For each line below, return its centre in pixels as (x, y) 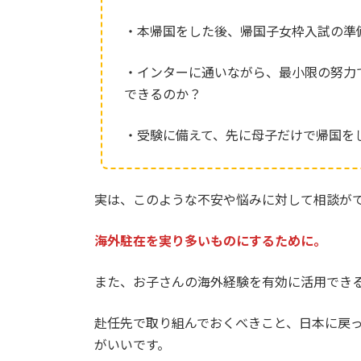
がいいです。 (132, 344)
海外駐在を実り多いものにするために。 (210, 240)
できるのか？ (162, 93)
